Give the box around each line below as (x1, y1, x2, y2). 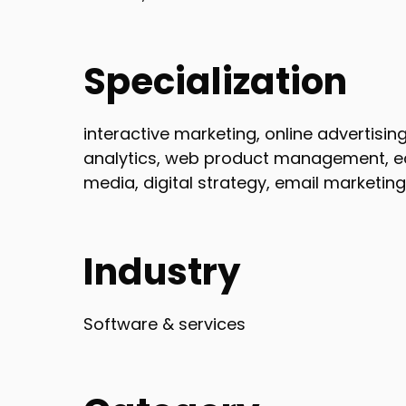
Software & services (83, 312, 246, 335)
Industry (83, 246, 240, 297)
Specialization (83, 56, 347, 108)
